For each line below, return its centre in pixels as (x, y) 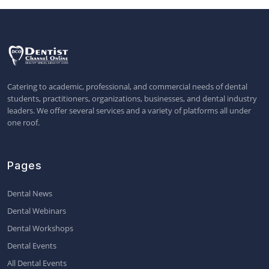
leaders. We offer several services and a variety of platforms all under (129, 111)
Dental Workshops (40, 228)
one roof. (23, 123)
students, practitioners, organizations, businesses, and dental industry (132, 99)
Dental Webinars (37, 211)
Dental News (30, 194)
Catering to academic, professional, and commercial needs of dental (127, 87)
